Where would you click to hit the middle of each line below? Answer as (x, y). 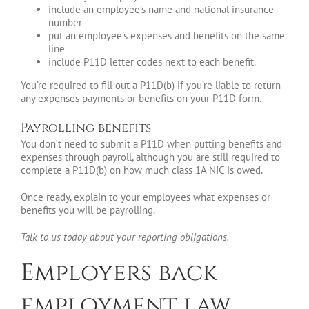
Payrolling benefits (86, 128)
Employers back (119, 273)
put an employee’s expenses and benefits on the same (167, 36)
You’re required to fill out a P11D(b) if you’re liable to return (151, 86)
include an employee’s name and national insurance (161, 10)
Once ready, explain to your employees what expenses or (146, 197)
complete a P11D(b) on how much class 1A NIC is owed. (142, 170)
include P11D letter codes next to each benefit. (152, 62)
